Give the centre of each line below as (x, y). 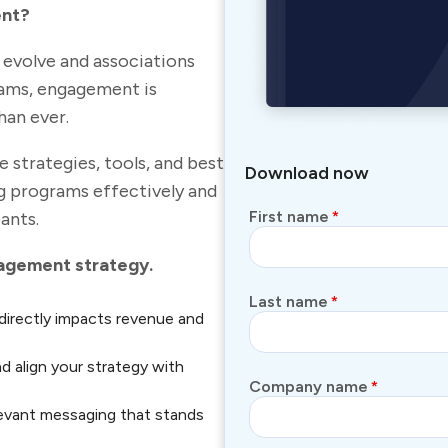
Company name (308, 386)
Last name (288, 301)
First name (289, 216)
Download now (307, 172)
